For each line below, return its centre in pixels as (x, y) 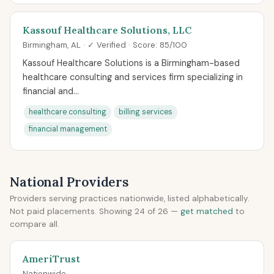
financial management (68, 129)
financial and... (51, 91)
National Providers (69, 182)
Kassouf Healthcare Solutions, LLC (107, 30)
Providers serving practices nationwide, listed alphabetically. (130, 198)
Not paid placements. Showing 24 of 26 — (95, 211)
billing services (146, 112)
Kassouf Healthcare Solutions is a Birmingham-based (131, 63)
